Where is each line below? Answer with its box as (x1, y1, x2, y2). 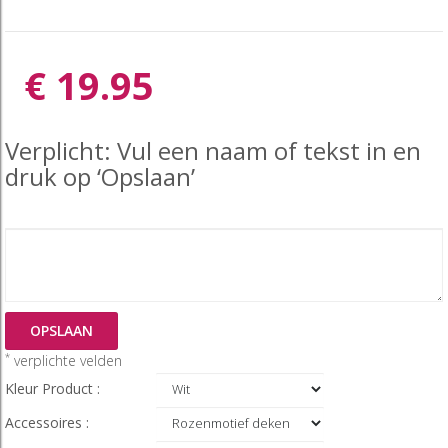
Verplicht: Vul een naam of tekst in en (5, 134, 421, 168)
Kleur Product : (5, 379, 104, 399)
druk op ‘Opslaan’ (5, 160, 195, 194)
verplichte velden (10, 351, 122, 371)
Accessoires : (5, 413, 93, 433)
